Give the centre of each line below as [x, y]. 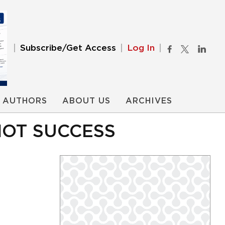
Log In [141, 48]
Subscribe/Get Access [68, 48]
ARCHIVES [149, 101]
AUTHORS [25, 101]
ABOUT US [86, 101]
